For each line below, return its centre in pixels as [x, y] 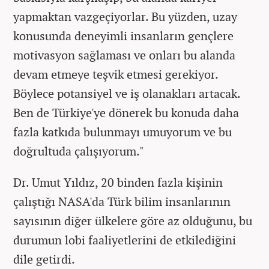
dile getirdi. [44, 259]
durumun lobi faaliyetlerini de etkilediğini [125, 240]
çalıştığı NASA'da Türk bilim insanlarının [122, 201]
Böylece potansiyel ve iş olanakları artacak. [127, 93]
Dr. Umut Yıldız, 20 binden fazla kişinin [118, 182]
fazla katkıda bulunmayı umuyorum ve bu [122, 131]
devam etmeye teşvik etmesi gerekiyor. [116, 74]
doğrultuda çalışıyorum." [79, 151]
